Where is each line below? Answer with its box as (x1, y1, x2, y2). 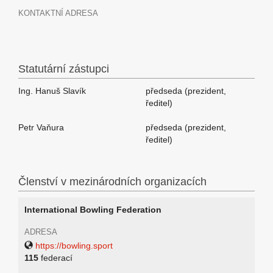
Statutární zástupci (18, 63, 109, 75)
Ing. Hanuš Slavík (18, 86, 86, 96)
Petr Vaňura (18, 122, 64, 132)
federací (38, 253, 73, 263)
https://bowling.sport (35, 241, 113, 250)
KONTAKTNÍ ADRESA (18, 9, 98, 18)
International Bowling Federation (24, 205, 161, 214)
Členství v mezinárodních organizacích (18, 175, 207, 188)
